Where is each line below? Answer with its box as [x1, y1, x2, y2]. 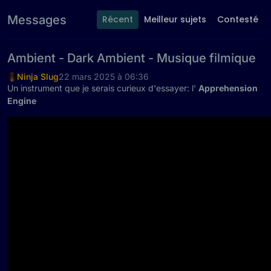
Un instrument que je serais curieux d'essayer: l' [7, 83, 198, 94]
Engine [7, 96, 36, 106]
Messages [7, 12, 67, 27]
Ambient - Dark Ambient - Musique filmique [7, 51, 256, 65]
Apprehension [198, 83, 258, 94]
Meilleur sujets [144, 13, 206, 25]
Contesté [217, 13, 258, 25]
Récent [102, 13, 133, 25]
